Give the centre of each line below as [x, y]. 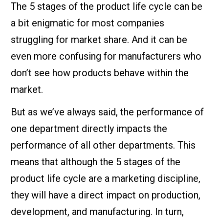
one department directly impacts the [89, 129]
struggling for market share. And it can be [99, 40]
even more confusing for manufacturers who [106, 56]
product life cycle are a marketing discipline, [106, 178]
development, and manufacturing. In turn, [98, 212]
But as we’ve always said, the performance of [108, 112]
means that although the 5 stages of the [96, 162]
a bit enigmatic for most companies [88, 23]
